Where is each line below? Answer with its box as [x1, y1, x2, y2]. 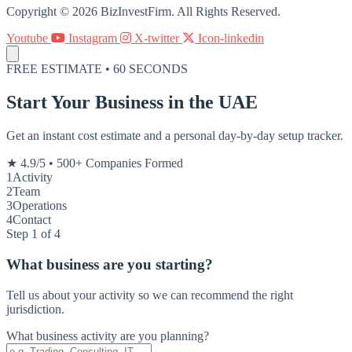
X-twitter [134, 31, 179, 46]
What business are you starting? [6, 255, 213, 273]
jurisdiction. [6, 302, 64, 316]
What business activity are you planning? [6, 328, 209, 343]
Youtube [6, 31, 48, 46]
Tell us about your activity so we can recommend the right [6, 288, 293, 302]
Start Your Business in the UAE [6, 92, 258, 113]
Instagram [68, 31, 117, 46]
